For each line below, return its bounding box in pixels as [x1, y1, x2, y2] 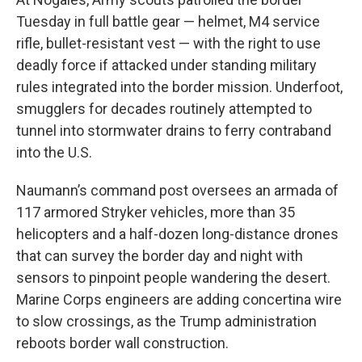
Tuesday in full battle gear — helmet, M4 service [16, 13, 320, 30]
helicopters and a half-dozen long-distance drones [16, 225, 339, 242]
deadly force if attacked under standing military [16, 57, 317, 74]
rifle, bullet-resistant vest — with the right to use [16, 35, 321, 52]
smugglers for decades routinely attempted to [16, 100, 312, 117]
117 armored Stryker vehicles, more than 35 [16, 204, 295, 221]
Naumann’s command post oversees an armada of [16, 182, 339, 199]
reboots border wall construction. [16, 335, 229, 351]
